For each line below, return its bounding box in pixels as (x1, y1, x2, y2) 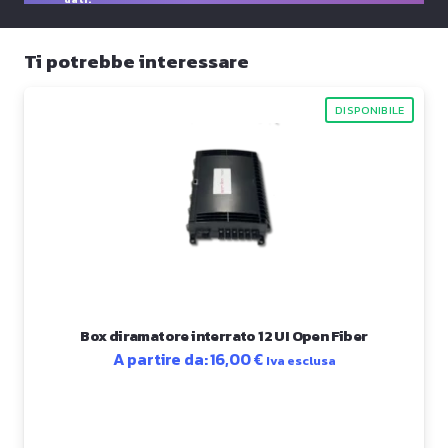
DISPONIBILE (335, 102, 404, 119)
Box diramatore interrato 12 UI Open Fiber (80, 323, 368, 347)
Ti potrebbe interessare (24, 47, 249, 77)
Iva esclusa (266, 350, 336, 370)
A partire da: (112, 346, 211, 371)
